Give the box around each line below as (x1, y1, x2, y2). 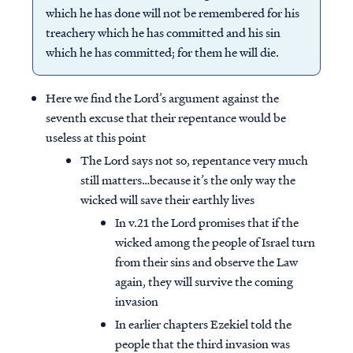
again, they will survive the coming (115, 273, 293, 291)
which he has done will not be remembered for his (45, 4, 299, 22)
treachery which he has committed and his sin (45, 24, 281, 42)
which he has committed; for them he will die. (45, 43, 279, 61)
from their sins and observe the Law (115, 253, 298, 271)
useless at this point (46, 128, 147, 147)
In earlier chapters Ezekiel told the (115, 315, 292, 333)
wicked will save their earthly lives (80, 191, 255, 209)
